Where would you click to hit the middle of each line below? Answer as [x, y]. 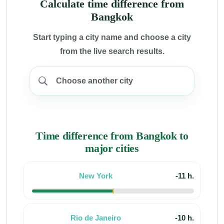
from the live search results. [112, 51]
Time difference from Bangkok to [112, 135]
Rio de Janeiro [95, 217]
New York [95, 175]
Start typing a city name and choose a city [112, 37]
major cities [112, 148]
